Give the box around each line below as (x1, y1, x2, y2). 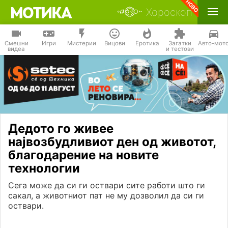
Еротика (135, 40, 159, 47)
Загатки (168, 40, 191, 47)
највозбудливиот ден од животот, (8, 134, 216, 150)
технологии (8, 161, 80, 176)
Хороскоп (146, 6, 192, 18)
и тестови (165, 45, 194, 52)
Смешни (4, 40, 28, 47)
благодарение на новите (8, 148, 159, 163)
